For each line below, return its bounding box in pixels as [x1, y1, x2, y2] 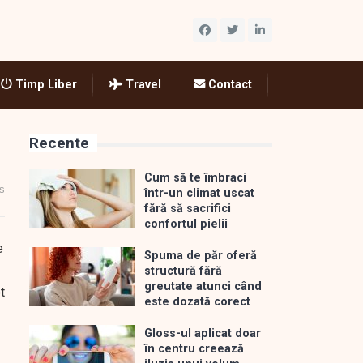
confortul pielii [144, 217, 228, 231]
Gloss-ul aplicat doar [144, 327, 261, 340]
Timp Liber [12, 78, 77, 92]
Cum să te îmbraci [144, 171, 246, 185]
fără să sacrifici [144, 202, 231, 216]
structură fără [144, 264, 222, 278]
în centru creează [144, 342, 244, 356]
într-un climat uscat [144, 186, 254, 200]
